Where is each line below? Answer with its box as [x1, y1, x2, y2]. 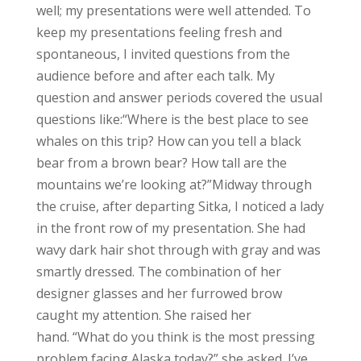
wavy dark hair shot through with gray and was [35, 240, 321, 259]
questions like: [35, 110, 122, 128]
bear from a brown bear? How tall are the [35, 153, 287, 172]
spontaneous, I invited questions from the [35, 44, 290, 63]
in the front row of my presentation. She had [35, 218, 305, 237]
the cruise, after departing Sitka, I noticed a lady [35, 197, 324, 215]
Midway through [211, 175, 312, 193]
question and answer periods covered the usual [35, 88, 322, 106]
